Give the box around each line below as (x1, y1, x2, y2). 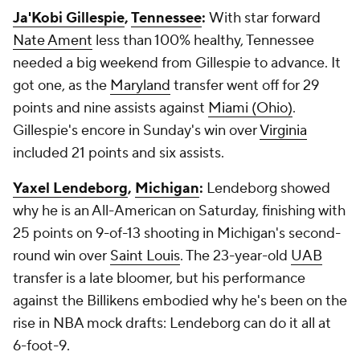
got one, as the (13, 76, 110, 95)
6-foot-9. (13, 337, 70, 355)
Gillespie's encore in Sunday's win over (13, 121, 260, 140)
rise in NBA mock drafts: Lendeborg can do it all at (13, 314, 331, 333)
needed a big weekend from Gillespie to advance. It (13, 54, 341, 72)
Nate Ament (13, 31, 92, 50)
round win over (13, 247, 110, 265)
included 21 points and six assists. (13, 144, 224, 162)
